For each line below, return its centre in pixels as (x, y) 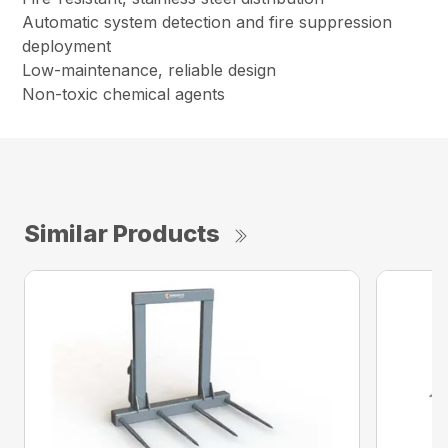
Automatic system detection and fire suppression (207, 22)
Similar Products (122, 234)
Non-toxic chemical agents (124, 94)
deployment (69, 46)
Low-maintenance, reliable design (149, 70)
